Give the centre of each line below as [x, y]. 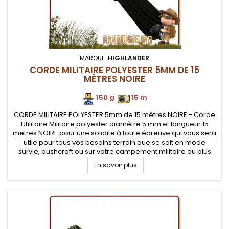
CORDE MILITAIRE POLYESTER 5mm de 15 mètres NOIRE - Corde [114, 115]
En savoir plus [115, 165]
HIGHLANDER [129, 58]
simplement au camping [114, 161]
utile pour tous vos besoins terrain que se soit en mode [114, 142]
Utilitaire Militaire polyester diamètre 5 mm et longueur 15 [114, 124]
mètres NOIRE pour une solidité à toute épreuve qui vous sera [114, 133]
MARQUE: [94, 58]
